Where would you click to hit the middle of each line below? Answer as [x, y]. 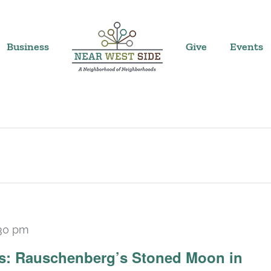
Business [28, 47]
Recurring [58, 240]
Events [246, 47]
